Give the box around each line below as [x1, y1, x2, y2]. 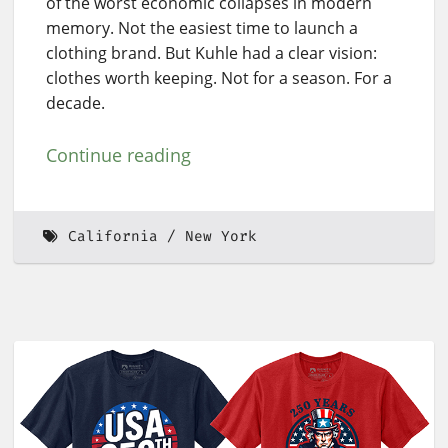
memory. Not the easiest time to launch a [46, 16, 358, 39]
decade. [46, 91, 105, 114]
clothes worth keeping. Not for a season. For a [46, 66, 392, 89]
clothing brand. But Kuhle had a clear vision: [46, 41, 377, 64]
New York [184, 227, 257, 247]
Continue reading [46, 142, 191, 167]
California [67, 227, 158, 247]
